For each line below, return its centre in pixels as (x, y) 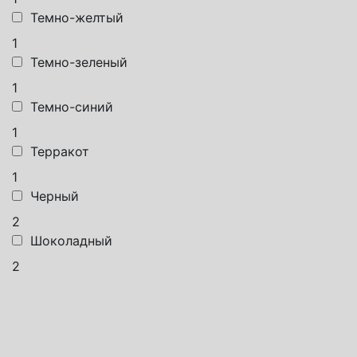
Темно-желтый (77, 17)
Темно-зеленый (79, 62)
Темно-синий (72, 106)
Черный (55, 196)
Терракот (60, 151)
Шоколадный (71, 240)
